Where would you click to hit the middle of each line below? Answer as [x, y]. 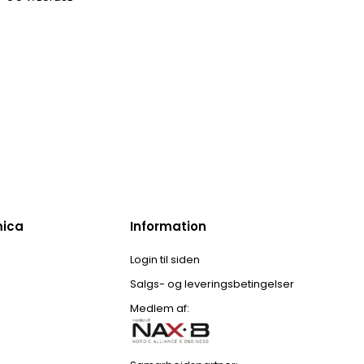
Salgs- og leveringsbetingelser [212, 284]
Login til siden [165, 260]
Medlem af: [160, 309]
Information [168, 227]
